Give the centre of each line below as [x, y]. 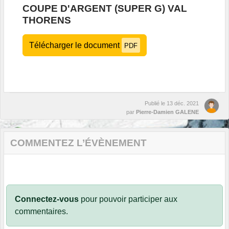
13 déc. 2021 [183, 104]
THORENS [47, 20]
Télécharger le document [75, 45]
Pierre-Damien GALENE [167, 112]
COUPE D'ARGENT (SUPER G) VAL [105, 9]
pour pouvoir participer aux [128, 199]
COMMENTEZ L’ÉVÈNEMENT [78, 143]
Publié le [156, 104]
